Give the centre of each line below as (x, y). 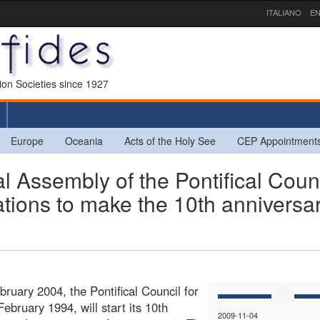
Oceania (84, 140)
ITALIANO (284, 12)
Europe (27, 140)
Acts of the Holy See (170, 140)
